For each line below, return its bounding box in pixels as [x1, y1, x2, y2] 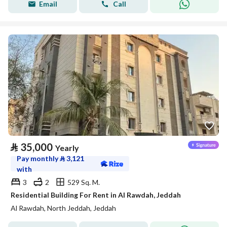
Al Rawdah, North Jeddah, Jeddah [11, 204, 116, 212]
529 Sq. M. [67, 177, 100, 186]
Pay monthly [17, 154, 60, 163]
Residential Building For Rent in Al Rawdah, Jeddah [11, 191, 181, 199]
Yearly [55, 143, 79, 153]
